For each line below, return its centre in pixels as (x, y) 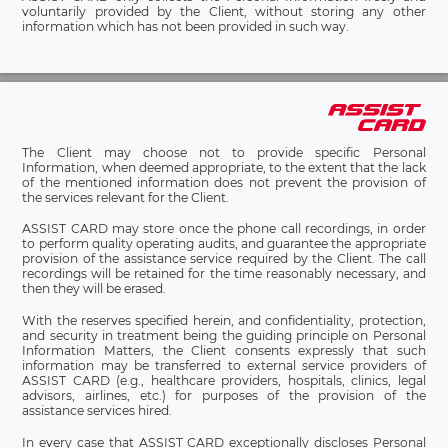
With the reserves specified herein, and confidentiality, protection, (224, 321)
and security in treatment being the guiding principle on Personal (224, 336)
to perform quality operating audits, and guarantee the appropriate (224, 244)
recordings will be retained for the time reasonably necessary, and (224, 274)
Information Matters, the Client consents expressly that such (224, 351)
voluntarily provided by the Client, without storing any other (224, 12)
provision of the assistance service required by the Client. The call (224, 259)
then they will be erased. (94, 289)
